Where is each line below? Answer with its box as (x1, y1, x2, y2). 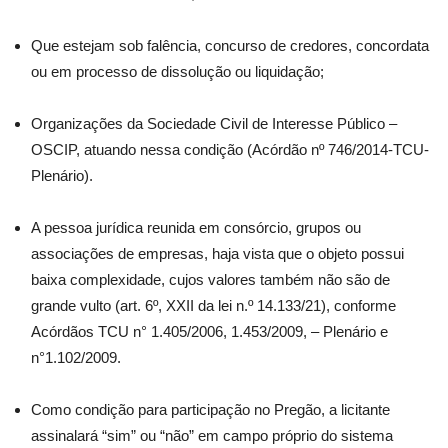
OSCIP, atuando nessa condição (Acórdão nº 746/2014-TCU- (31, 141, 429, 158)
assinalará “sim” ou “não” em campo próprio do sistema (31, 427, 393, 444)
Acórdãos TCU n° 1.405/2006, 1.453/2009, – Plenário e (31, 323, 388, 340)
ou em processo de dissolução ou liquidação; (31, 63, 324, 80)
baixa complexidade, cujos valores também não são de (31, 271, 390, 288)
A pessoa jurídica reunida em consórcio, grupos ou (31, 219, 361, 236)
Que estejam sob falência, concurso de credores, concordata (31, 37, 429, 54)
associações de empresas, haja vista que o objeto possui (31, 245, 404, 262)
